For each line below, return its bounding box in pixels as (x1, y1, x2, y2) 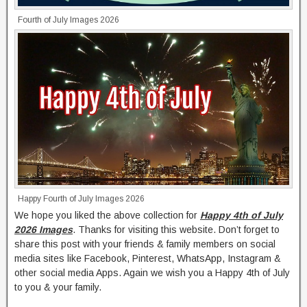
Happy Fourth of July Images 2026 (18, 194, 145, 204)
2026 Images (14, 224, 73, 236)
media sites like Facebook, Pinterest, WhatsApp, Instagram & (14, 253, 281, 265)
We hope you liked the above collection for (14, 210, 200, 221)
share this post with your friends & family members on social (14, 238, 275, 250)
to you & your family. (14, 282, 101, 293)
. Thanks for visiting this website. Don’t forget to (73, 224, 280, 236)
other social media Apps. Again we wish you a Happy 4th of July (14, 267, 290, 279)
